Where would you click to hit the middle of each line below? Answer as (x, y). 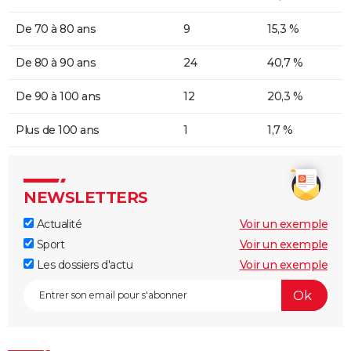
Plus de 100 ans (58, 130)
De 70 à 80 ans (56, 29)
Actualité (58, 224)
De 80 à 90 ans (56, 63)
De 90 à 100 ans (58, 97)
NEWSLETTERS (86, 198)
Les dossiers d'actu (83, 265)
